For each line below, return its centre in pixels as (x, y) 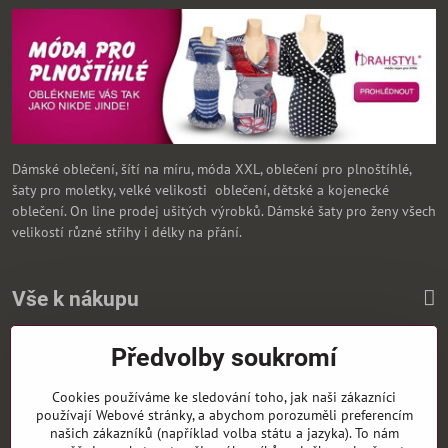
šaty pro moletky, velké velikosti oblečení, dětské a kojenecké (200, 189)
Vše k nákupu (75, 298)
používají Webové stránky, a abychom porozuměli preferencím (224, 415)
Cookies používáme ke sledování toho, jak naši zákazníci (224, 397)
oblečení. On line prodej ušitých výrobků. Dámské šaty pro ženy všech (224, 210)
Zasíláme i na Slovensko (85, 358)
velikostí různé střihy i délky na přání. (127, 231)
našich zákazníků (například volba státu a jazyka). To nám (224, 433)
